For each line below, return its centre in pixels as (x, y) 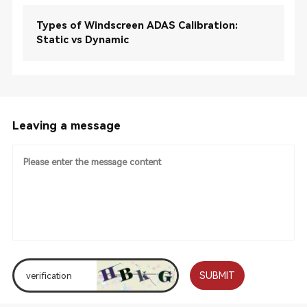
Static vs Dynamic (82, 40)
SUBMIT (218, 275)
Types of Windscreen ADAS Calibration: (137, 25)
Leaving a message (66, 125)
